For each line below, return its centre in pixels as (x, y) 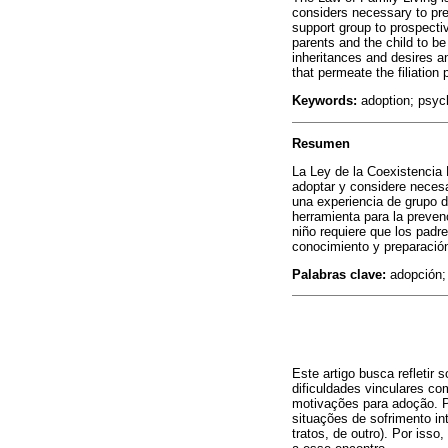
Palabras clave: (339, 275)
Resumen (321, 143)
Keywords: (324, 101)
